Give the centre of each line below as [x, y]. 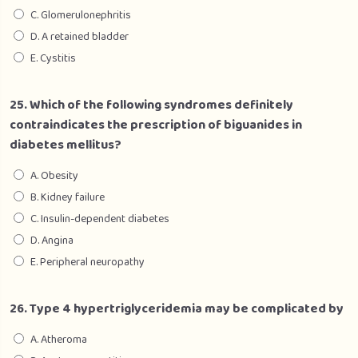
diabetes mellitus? [66, 145]
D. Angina [52, 241]
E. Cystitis [53, 58]
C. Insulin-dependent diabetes [100, 219]
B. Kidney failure [68, 197]
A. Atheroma [59, 340]
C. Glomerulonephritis [81, 15]
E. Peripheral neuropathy [88, 262]
